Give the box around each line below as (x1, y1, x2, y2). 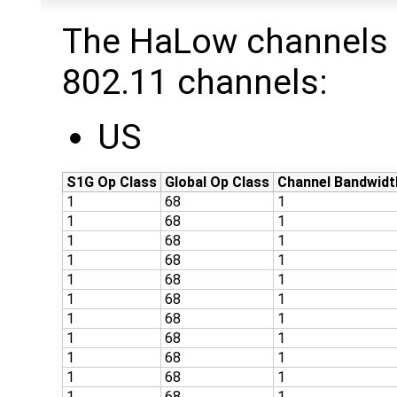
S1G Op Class (66, 174, 157, 191)
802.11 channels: (62, 62, 328, 104)
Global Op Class (165, 174, 269, 191)
